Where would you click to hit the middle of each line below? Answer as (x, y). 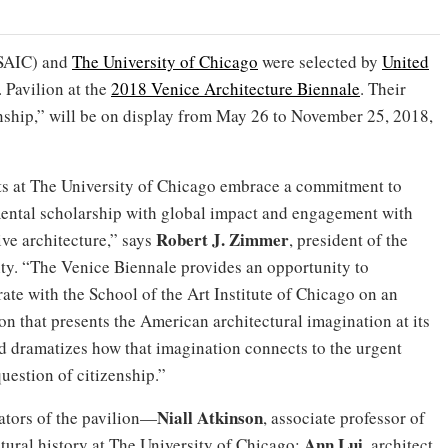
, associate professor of (344, 417)
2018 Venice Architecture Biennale (235, 88)
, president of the (348, 239)
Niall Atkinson (210, 417)
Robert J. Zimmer (222, 239)
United (405, 61)
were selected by (320, 61)
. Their (383, 88)
